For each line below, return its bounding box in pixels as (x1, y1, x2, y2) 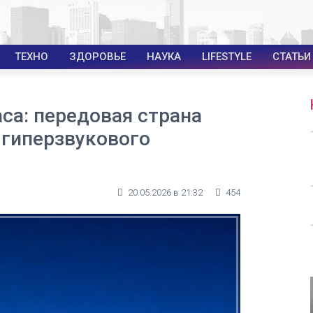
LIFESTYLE (202, 50, 252, 63)
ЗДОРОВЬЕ (69, 50, 126, 63)
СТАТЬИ (272, 50, 311, 63)
